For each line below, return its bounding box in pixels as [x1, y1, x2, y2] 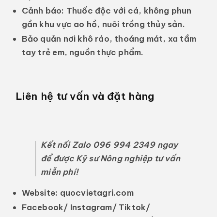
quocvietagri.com [58, 187, 134, 198]
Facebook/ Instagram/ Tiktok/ [21, 202, 151, 213]
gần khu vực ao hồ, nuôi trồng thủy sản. [21, 18, 185, 29]
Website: [21, 187, 58, 198]
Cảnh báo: [21, 5, 64, 15]
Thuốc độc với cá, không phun [64, 5, 192, 15]
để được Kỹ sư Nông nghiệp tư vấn [41, 153, 180, 164]
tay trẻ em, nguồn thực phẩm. [21, 47, 144, 58]
